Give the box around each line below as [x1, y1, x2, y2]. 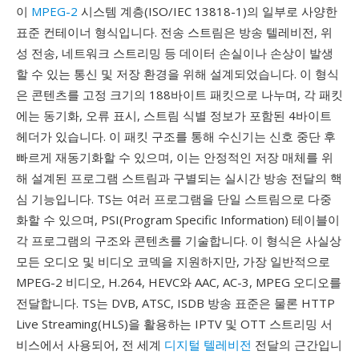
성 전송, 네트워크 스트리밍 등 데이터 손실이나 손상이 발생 [16, 45, 333, 61]
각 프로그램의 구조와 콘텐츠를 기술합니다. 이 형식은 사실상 [16, 232, 341, 248]
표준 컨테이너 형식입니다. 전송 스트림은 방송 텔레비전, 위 [16, 24, 333, 40]
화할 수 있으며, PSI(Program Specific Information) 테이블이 [16, 212, 340, 228]
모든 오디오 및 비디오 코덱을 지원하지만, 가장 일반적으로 [16, 253, 330, 269]
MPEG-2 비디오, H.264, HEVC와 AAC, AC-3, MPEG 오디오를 [16, 274, 341, 290]
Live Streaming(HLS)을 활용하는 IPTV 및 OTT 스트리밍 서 [16, 316, 333, 332]
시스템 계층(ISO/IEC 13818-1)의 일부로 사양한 [78, 3, 337, 19]
